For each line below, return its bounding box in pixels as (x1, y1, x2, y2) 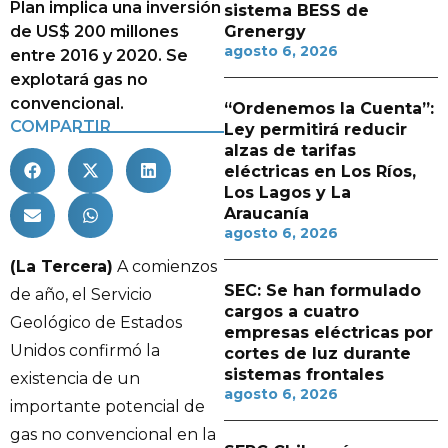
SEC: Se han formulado (224, 281, 421, 300)
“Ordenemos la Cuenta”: (224, 99, 434, 118)
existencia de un (10, 369, 140, 388)
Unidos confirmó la (10, 341, 160, 360)
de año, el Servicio (10, 285, 152, 304)
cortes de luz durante (224, 344, 411, 363)
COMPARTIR (10, 117, 111, 136)
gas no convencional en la (10, 425, 216, 444)
